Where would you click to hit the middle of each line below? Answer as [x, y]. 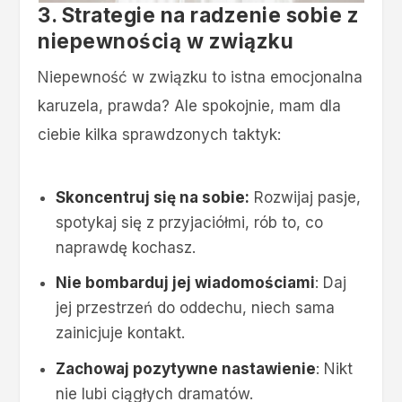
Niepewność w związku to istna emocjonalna [201, 78]
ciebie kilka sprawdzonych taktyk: [160, 135]
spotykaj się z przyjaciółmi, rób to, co [189, 222]
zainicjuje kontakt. [120, 333]
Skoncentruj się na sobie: [152, 197]
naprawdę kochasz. [125, 247]
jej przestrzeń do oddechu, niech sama [195, 308]
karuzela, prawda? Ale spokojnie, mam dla [190, 106]
